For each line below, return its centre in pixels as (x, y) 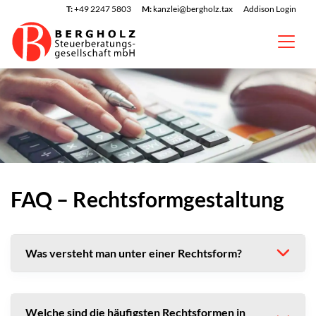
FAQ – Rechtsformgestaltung (147, 199)
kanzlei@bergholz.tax (193, 9)
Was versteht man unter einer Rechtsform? (134, 253)
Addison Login (270, 9)
